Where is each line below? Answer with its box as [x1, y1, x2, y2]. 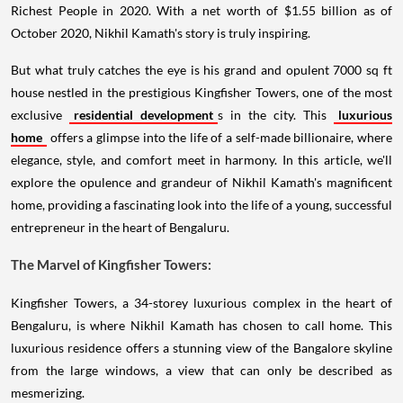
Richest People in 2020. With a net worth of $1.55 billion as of [11, 3, 392, 18]
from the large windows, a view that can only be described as [11, 363, 392, 378]
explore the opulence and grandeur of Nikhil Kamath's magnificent [11, 175, 392, 190]
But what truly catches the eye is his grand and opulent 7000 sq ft [11, 62, 392, 77]
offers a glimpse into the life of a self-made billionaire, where [47, 130, 392, 145]
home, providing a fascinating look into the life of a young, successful [11, 197, 392, 212]
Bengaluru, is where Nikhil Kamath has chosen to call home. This [11, 318, 392, 333]
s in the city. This [218, 107, 334, 122]
